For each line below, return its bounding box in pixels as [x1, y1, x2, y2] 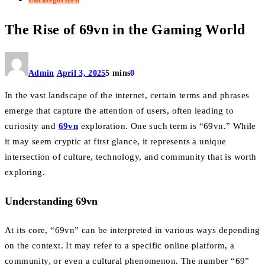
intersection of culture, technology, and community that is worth [5, 152, 257, 162]
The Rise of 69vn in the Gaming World [5, 21, 245, 37]
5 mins [105, 69, 131, 78]
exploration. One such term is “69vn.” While [78, 121, 256, 131]
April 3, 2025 [56, 69, 106, 78]
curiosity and [5, 121, 59, 131]
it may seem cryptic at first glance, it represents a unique [5, 137, 227, 147]
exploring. [5, 167, 46, 177]
